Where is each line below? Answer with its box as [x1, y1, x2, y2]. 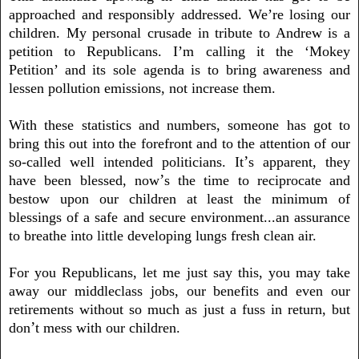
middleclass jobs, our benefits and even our [66, 282, 350, 299]
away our [9, 282, 67, 299]
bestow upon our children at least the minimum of [9, 190, 350, 207]
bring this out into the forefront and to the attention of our [9, 135, 350, 151]
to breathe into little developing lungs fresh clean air [9, 227, 313, 244]
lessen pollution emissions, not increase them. [9, 79, 276, 96]
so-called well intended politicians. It [9, 153, 244, 170]
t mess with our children [35, 319, 176, 336]
